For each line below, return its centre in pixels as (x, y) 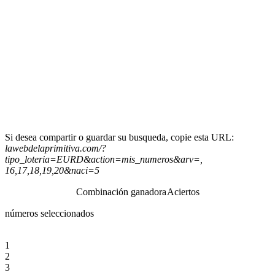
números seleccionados (49, 213)
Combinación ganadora (121, 192)
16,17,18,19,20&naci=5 (52, 170)
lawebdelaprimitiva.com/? (56, 148)
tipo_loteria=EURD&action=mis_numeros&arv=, (104, 159)
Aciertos (183, 192)
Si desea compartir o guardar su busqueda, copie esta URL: (119, 137)
